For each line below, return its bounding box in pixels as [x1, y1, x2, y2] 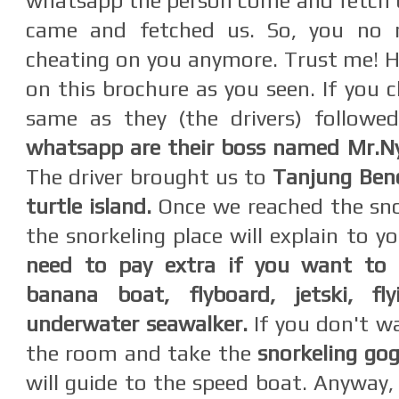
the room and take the [26, 340, 258, 366]
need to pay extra [26, 252, 216, 278]
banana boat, [26, 281, 190, 307]
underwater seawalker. [26, 311, 248, 337]
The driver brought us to [26, 164, 273, 190]
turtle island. [26, 193, 159, 219]
